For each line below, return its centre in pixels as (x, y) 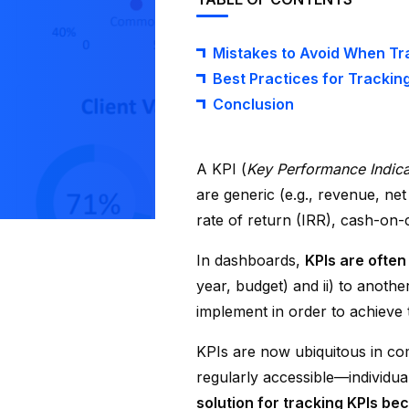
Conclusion (253, 104)
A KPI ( (221, 169)
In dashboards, (251, 260)
